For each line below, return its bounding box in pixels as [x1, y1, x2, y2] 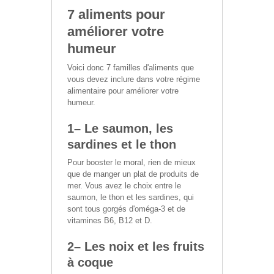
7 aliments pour [67, 6, 165, 22]
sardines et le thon [67, 137, 176, 151]
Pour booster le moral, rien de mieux [67, 157, 196, 167]
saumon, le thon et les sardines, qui [67, 192, 194, 202]
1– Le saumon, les [67, 121, 173, 135]
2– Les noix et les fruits [67, 239, 204, 253]
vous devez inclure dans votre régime [67, 74, 200, 84]
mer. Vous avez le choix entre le [67, 180, 181, 190]
